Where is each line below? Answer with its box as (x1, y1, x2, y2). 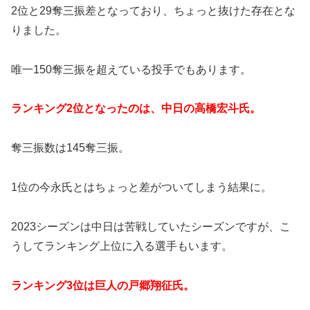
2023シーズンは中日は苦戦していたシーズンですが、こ (11, 220, 291, 232)
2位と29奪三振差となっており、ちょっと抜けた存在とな (11, 4, 295, 17)
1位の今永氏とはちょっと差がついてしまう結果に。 (11, 181, 272, 194)
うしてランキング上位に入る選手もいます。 (11, 239, 232, 252)
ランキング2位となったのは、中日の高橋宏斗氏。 (11, 102, 261, 115)
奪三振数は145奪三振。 (11, 142, 129, 154)
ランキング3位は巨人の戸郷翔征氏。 (11, 279, 194, 291)
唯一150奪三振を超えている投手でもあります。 (11, 63, 251, 75)
